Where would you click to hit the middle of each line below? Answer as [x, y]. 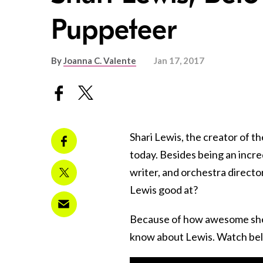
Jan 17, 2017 [179, 61]
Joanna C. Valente [100, 61]
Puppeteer [114, 30]
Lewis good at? [164, 189]
